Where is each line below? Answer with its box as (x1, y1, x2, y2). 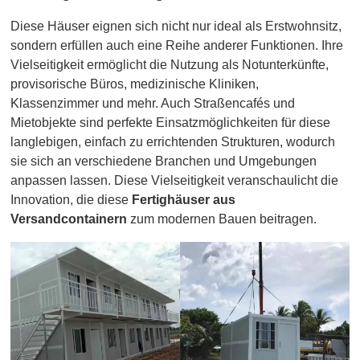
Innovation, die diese (10, 193, 133, 207)
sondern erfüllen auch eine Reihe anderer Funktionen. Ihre (10, 39, 344, 53)
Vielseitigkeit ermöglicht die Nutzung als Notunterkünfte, (10, 58, 329, 72)
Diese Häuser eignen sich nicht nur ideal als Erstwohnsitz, (10, 19, 342, 34)
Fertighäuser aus (132, 193, 236, 207)
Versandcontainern (10, 212, 128, 227)
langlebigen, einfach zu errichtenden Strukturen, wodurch (10, 135, 336, 149)
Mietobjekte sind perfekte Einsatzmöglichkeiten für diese (10, 116, 331, 130)
